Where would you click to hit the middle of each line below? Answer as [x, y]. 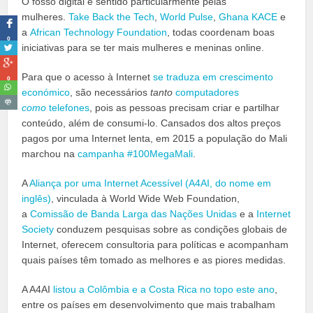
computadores [208, 93]
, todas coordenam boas [221, 32]
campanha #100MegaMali [136, 154]
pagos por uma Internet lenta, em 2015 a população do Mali [155, 139]
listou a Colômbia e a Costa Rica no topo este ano [164, 290]
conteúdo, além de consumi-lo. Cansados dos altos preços [152, 123]
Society [38, 230]
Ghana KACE [248, 17]
